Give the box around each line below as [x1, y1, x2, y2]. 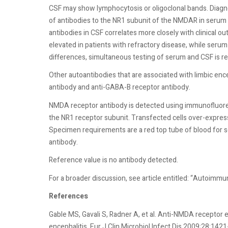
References [49, 191, 88, 202]
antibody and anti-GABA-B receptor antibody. [49, 82, 190, 93]
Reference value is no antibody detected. [49, 155, 178, 165]
